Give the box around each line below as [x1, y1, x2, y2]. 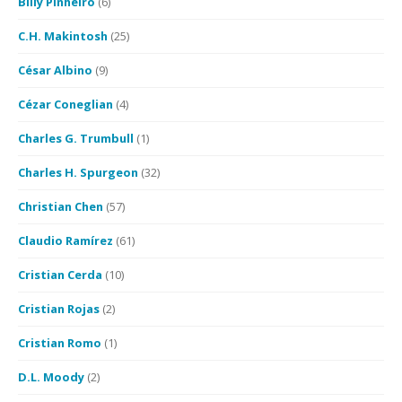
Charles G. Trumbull [18, 130, 134, 146]
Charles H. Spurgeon [18, 164, 138, 180]
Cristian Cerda [18, 267, 102, 283]
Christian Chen [18, 198, 103, 214]
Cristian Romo [18, 335, 101, 351]
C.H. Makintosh [18, 28, 108, 44]
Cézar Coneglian [18, 96, 113, 112]
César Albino [18, 62, 92, 78]
